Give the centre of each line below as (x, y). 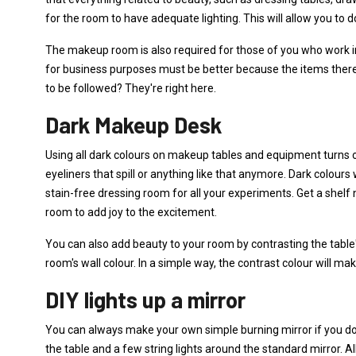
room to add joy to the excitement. (131, 212)
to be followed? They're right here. (131, 88)
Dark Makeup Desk (133, 125)
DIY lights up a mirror (145, 300)
